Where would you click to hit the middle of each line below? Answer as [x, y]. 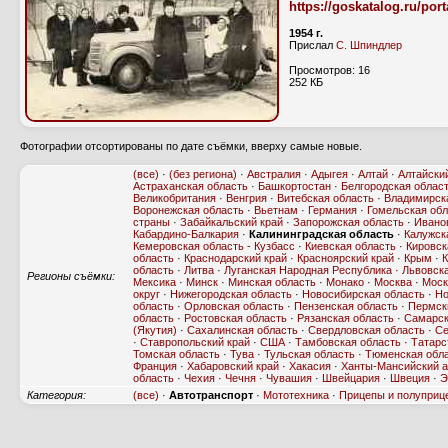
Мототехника [296, 395]
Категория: [56, 395]
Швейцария [351, 378]
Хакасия [310, 366]
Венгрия [246, 198]
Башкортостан [294, 186]
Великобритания [174, 198]
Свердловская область [366, 330]
